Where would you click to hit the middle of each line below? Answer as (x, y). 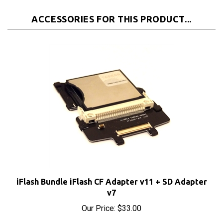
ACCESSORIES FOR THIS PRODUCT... (111, 8)
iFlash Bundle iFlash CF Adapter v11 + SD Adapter (111, 171)
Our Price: (99, 197)
